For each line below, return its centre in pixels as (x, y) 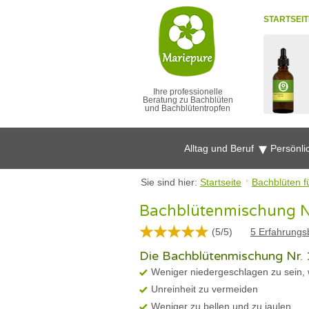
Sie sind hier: (170, 182)
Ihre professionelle (188, 92)
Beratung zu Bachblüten (188, 100)
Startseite (221, 182)
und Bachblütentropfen (188, 108)
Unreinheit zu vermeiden (205, 289)
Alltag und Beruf (220, 148)
